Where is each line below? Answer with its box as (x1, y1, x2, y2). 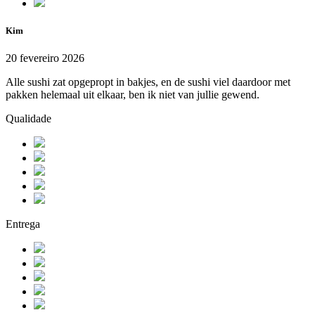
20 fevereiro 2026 (6, 52, 84, 65)
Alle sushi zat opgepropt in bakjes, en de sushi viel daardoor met (6, 76, 290, 89)
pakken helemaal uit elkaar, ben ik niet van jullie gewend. (6, 89, 259, 101)
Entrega (6, 218, 40, 231)
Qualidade (6, 112, 51, 125)
